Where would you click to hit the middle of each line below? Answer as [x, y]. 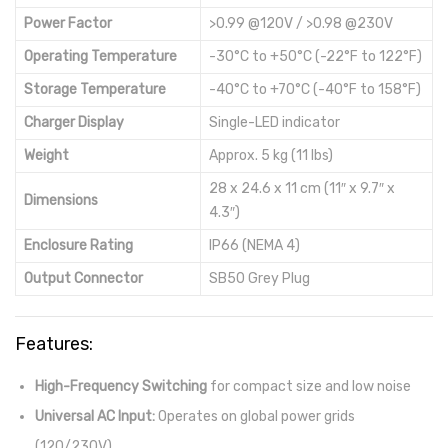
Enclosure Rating [78, 245]
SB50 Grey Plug [259, 278]
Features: [54, 344]
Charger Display [74, 122]
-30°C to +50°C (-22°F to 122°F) [315, 56]
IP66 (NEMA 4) [254, 245]
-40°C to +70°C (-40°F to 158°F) [315, 89]
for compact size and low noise [309, 386]
